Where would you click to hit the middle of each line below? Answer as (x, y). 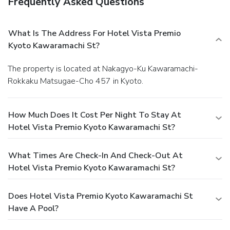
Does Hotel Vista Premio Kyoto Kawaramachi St (101, 196)
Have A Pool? (33, 209)
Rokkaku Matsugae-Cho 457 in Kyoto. (75, 81)
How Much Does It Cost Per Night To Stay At (95, 115)
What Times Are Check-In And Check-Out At (95, 156)
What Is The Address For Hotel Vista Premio (94, 34)
